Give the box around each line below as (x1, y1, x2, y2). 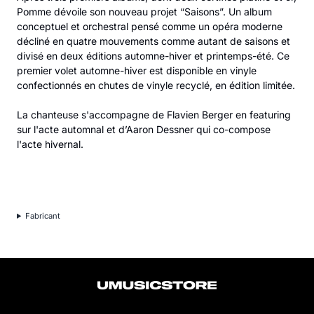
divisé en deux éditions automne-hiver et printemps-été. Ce (17, 50, 289, 62)
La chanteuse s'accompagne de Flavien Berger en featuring (17, 109, 291, 121)
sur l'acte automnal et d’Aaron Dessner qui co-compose (17, 123, 271, 135)
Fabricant (25, 211, 60, 221)
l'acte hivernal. (17, 138, 83, 150)
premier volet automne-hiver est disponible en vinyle (17, 64, 257, 76)
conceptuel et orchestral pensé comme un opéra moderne (17, 20, 282, 32)
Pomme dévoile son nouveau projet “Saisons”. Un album (17, 6, 272, 18)
